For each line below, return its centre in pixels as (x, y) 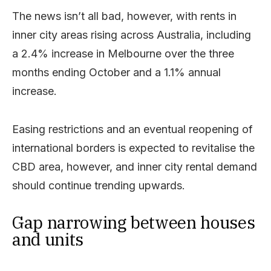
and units (48, 239)
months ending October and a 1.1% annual (116, 72)
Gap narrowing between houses (134, 222)
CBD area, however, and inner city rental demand (135, 166)
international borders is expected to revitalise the (133, 148)
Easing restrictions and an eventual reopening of (132, 129)
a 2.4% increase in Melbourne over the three (123, 53)
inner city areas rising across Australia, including (132, 34)
